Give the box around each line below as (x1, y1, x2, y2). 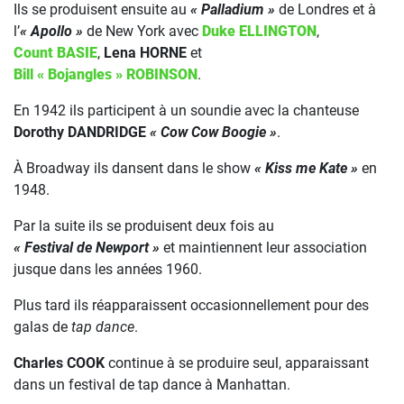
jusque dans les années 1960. (14, 260, 202, 278)
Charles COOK (14, 353, 105, 372)
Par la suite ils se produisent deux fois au (14, 216, 274, 234)
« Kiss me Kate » (254, 159, 358, 177)
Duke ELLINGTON (202, 22, 317, 40)
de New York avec (83, 22, 202, 40)
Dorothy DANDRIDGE (14, 123, 146, 141)
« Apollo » (20, 22, 83, 40)
